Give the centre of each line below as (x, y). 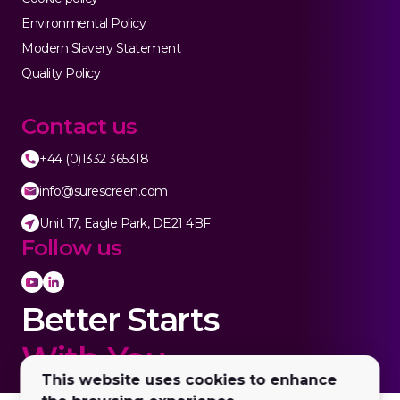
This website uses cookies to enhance (189, 380)
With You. (97, 358)
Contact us (79, 126)
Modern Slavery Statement (101, 48)
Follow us (72, 247)
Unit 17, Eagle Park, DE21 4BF (125, 223)
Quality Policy (61, 73)
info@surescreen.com (104, 191)
